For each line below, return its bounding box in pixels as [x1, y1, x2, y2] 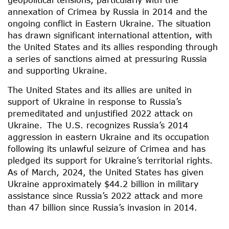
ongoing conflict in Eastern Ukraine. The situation [8, 18, 211, 28]
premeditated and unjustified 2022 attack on [8, 108, 193, 118]
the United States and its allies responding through [8, 41, 218, 52]
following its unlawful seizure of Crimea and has [8, 143, 205, 153]
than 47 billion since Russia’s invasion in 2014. [8, 202, 197, 212]
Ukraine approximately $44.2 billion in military [8, 178, 198, 189]
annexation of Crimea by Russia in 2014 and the [8, 6, 208, 16]
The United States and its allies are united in [8, 84, 192, 95]
